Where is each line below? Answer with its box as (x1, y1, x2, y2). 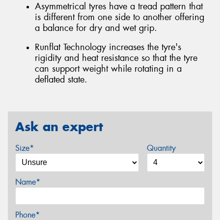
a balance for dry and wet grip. (35, 22, 157, 34)
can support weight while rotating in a (35, 63, 182, 75)
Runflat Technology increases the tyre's (35, 41, 181, 54)
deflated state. (35, 74, 87, 86)
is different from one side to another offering (35, 11, 204, 23)
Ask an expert (15, 118, 103, 135)
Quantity (146, 143, 176, 154)
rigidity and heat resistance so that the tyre (35, 52, 197, 64)
